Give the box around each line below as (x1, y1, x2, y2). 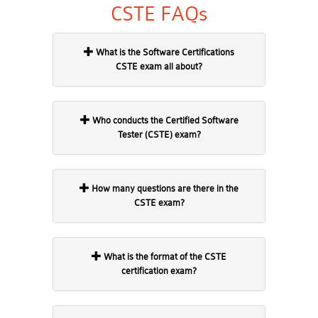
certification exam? (121, 265, 197, 276)
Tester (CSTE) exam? (117, 129, 201, 140)
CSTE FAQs (111, 3, 207, 26)
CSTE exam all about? (116, 61, 202, 72)
